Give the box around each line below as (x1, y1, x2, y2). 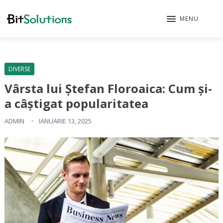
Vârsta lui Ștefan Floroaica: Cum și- (4, 80, 212, 97)
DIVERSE (8, 65, 30, 73)
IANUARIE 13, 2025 (38, 116, 92, 125)
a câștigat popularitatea (4, 95, 148, 111)
